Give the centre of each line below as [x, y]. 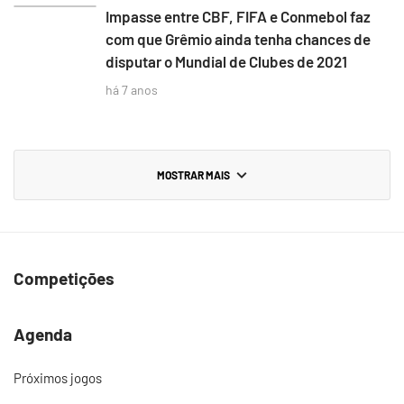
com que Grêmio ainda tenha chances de [238, 38]
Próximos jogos [58, 378]
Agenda [43, 334]
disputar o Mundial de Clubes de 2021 [226, 61]
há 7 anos [132, 90]
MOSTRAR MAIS [193, 175]
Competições [64, 278]
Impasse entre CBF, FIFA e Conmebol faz [238, 16]
